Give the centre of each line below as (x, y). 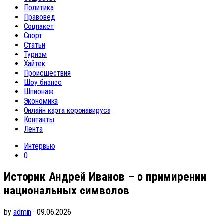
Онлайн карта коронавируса (67, 110)
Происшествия (47, 73)
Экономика (41, 101)
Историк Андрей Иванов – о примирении (105, 177)
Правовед (39, 17)
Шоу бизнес (43, 82)
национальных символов (67, 190)
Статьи (34, 45)
